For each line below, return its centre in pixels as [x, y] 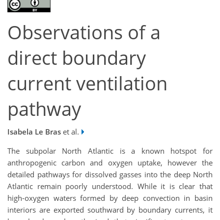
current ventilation [87, 83]
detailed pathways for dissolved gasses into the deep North [110, 174]
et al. [70, 131]
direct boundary [77, 58]
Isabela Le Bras [34, 131]
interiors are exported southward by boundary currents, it [110, 209]
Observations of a [84, 32]
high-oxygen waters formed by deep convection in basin [110, 198]
